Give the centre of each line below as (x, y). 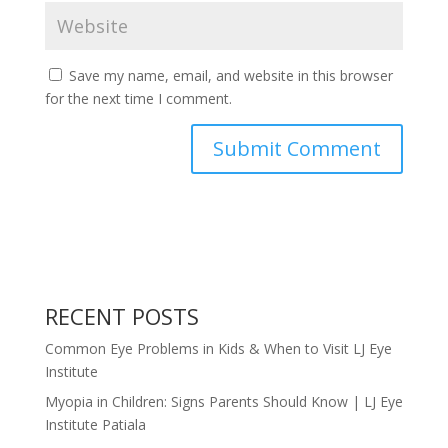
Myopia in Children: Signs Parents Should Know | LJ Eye (223, 401)
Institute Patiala (95, 424)
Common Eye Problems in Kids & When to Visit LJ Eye (218, 348)
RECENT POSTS (121, 315)
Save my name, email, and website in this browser (230, 75)
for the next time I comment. (138, 98)
